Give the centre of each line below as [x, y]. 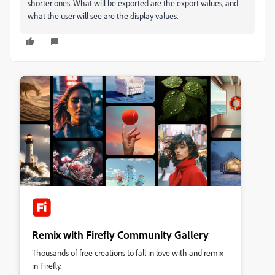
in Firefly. [47, 265]
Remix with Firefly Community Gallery [120, 234]
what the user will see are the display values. [103, 16]
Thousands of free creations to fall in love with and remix [128, 253]
